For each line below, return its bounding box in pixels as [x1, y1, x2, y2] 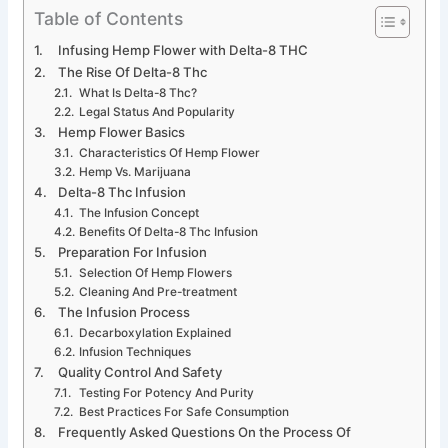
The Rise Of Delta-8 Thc [58, 64, 208, 81]
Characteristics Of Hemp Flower [78, 146, 260, 161]
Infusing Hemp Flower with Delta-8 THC [58, 42, 309, 59]
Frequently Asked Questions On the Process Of [58, 424, 352, 441]
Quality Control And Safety [58, 364, 223, 381]
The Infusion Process [58, 304, 191, 321]
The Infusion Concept [78, 206, 199, 221]
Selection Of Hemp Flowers [78, 266, 232, 281]
